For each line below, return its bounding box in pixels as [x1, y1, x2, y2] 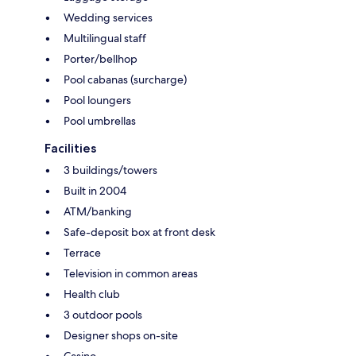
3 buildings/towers [64, 162, 157, 177]
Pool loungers [64, 92, 131, 107]
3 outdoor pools [64, 307, 142, 322]
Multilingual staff [64, 30, 146, 45]
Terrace [64, 245, 101, 260]
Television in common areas [64, 265, 198, 281]
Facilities [44, 140, 96, 156]
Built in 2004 [64, 183, 126, 198]
